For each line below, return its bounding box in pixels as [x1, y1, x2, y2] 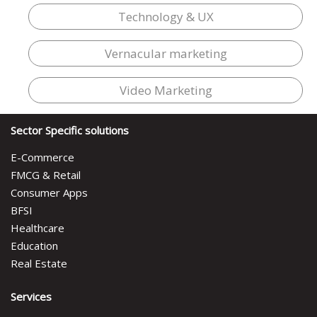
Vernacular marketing [104, 45, 227, 62]
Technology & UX [117, 8, 214, 25]
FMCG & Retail [11, 167, 81, 182]
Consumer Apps [11, 185, 88, 200]
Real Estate [11, 255, 67, 270]
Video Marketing [119, 81, 212, 98]
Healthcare [11, 220, 64, 235]
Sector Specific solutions [11, 122, 129, 137]
